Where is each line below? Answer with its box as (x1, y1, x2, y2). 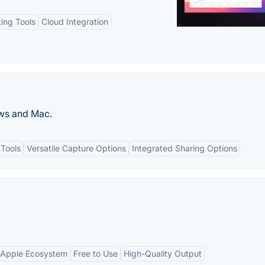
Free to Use (73, 248, 118, 258)
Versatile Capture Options (27, 143, 126, 153)
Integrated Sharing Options (132, 143, 237, 153)
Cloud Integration (41, 17, 108, 27)
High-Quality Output (124, 248, 202, 258)
